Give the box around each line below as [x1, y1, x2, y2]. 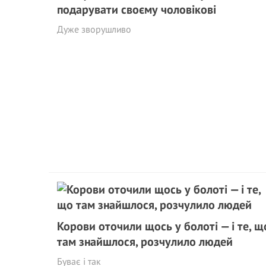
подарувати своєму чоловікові [57, 2, 216, 17]
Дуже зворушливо [57, 23, 131, 35]
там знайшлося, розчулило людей [57, 234, 233, 249]
